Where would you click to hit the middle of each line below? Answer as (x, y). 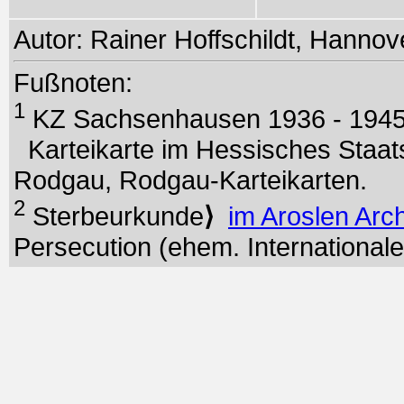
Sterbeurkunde (115, 216)
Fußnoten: (73, 83)
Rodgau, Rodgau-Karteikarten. (190, 179)
